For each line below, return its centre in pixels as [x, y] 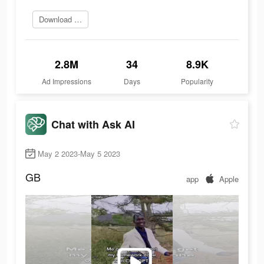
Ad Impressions [67, 81]
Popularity [197, 81]
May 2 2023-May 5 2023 [79, 154]
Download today [78, 19]
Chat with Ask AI [93, 124]
